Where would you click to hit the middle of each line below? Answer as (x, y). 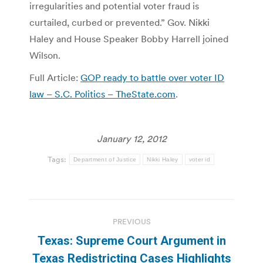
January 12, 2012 (131, 138)
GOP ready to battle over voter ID (152, 77)
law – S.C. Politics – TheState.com (102, 94)
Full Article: (55, 77)
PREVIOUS (131, 221)
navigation (76, 237)
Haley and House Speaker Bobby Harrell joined (129, 38)
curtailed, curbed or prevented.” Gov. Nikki (119, 22)
